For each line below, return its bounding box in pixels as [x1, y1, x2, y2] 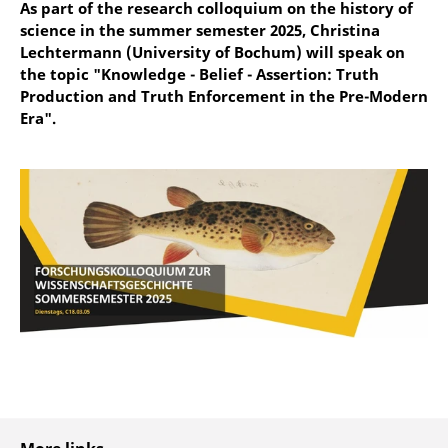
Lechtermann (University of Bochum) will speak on [20, 42, 405, 62]
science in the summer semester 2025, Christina [20, 20, 380, 40]
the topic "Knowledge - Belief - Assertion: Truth [20, 64, 379, 84]
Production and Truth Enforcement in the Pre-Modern [20, 86, 428, 106]
